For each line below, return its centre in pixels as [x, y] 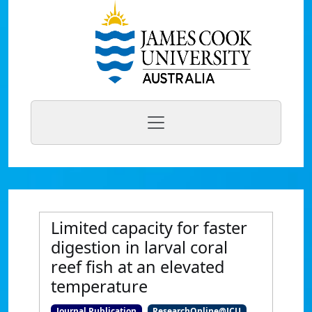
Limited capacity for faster [149, 228]
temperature [99, 286]
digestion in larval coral [139, 247]
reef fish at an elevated [138, 267]
